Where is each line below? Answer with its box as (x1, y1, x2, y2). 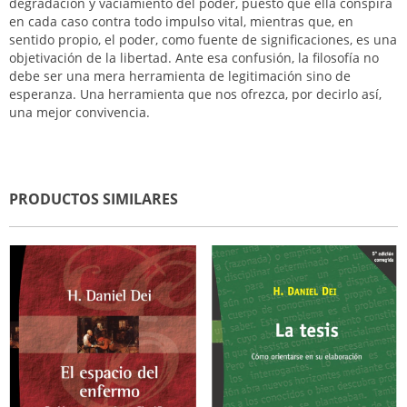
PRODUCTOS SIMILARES (9, 189, 178, 209)
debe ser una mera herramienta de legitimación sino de (9, 67, 351, 84)
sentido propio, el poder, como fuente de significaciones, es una (9, 31, 397, 48)
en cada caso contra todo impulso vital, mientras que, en (9, 13, 353, 30)
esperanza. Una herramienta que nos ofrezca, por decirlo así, (9, 85, 382, 103)
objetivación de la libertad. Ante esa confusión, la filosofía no (9, 49, 379, 66)
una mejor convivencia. (9, 104, 150, 121)
